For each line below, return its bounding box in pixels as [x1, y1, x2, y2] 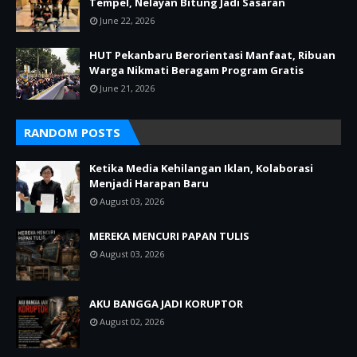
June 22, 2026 [100, 14, 155, 27]
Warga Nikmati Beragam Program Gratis [89, 63, 304, 78]
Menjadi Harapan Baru [89, 176, 209, 191]
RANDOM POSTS [24, 124, 120, 141]
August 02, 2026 [100, 316, 164, 328]
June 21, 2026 [100, 82, 155, 95]
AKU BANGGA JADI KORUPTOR [89, 296, 243, 312]
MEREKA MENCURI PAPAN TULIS [89, 229, 249, 244]
